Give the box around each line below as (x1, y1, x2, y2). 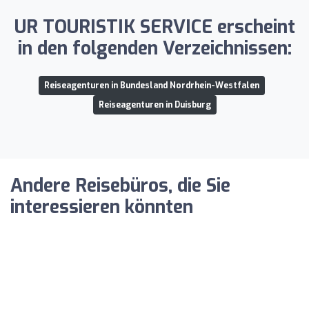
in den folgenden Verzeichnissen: (17, 36, 292, 61)
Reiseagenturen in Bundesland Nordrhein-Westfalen (44, 79, 259, 91)
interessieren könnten (10, 195, 193, 219)
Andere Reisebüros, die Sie (10, 173, 230, 198)
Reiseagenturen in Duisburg (98, 99, 211, 110)
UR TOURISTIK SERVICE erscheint (14, 14, 295, 39)
